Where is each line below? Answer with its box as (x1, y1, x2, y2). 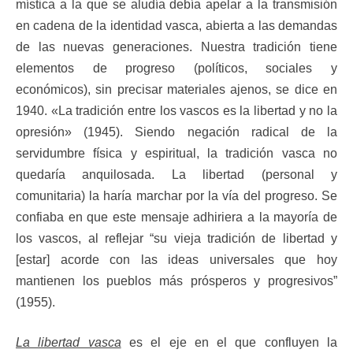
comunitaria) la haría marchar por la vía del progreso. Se (16, 188, 337, 203)
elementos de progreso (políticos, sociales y (16, 61, 337, 75)
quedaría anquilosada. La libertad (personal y (16, 167, 337, 181)
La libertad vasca (16, 335, 121, 349)
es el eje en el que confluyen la (121, 335, 338, 349)
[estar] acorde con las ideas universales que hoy (16, 252, 337, 266)
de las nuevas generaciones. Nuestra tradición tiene (16, 39, 337, 54)
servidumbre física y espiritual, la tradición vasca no (16, 146, 337, 160)
